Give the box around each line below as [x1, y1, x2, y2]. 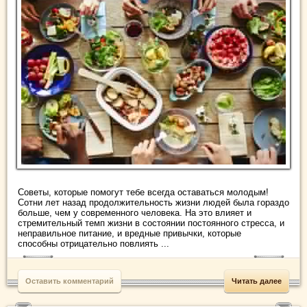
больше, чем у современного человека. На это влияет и [18, 208, 251, 219]
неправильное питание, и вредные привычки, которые [18, 228, 241, 239]
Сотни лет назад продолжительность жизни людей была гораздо [18, 197, 289, 208]
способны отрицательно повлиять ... [18, 238, 169, 249]
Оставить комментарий [25, 277, 114, 286]
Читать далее [232, 277, 282, 286]
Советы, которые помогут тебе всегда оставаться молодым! [18, 187, 269, 198]
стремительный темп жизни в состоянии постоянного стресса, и [18, 218, 284, 229]
